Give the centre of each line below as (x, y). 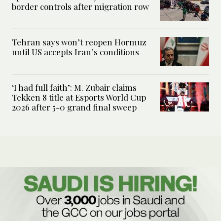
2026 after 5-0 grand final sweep (74, 107)
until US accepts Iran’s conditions (75, 52)
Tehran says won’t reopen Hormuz (79, 42)
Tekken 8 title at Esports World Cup (79, 97)
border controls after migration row (80, 7)
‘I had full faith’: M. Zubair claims (74, 88)
